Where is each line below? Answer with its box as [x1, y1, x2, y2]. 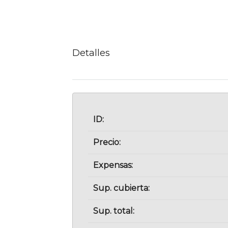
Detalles [72, 47, 110, 59]
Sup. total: [93, 206, 134, 216]
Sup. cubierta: [93, 183, 150, 193]
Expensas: [93, 160, 133, 170]
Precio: [93, 137, 121, 148]
